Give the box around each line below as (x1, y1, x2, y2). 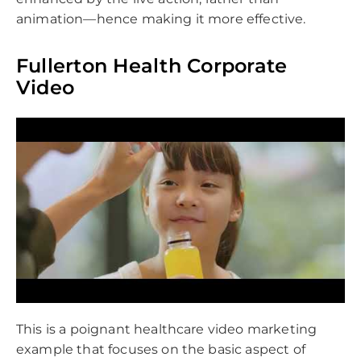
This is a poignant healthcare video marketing (16, 321, 317, 337)
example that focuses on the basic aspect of (16, 341, 305, 357)
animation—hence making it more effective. (16, 11, 306, 27)
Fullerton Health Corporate (16, 54, 288, 78)
